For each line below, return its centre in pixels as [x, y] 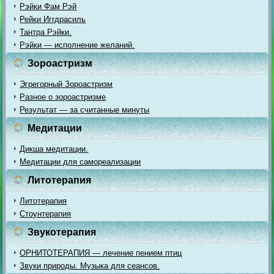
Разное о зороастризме [63, 97]
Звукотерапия [62, 232]
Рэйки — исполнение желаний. [77, 45]
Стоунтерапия [46, 214]
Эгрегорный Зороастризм [66, 84]
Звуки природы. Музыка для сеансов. [90, 266]
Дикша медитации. [54, 149]
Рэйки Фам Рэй [48, 7]
